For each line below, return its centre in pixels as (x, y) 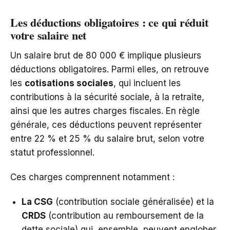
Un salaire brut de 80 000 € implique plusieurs (106, 56)
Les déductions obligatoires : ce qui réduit (109, 23)
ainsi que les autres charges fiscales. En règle (105, 111)
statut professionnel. (52, 153)
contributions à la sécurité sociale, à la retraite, (107, 97)
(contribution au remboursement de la (125, 216)
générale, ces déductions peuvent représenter (106, 125)
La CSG (37, 202)
